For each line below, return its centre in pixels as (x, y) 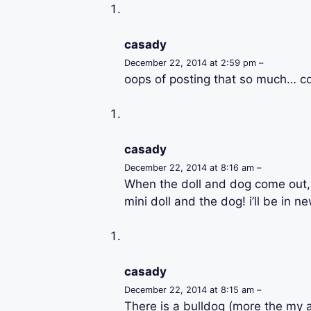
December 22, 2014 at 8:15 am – (192, 289)
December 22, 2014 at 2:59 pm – (193, 62)
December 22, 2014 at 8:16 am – (192, 167)
